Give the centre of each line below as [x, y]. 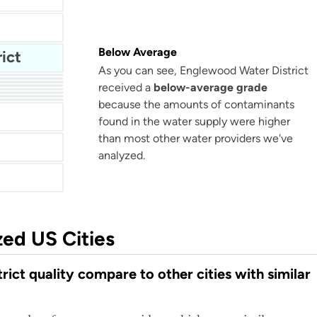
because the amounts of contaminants [196, 104]
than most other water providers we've [196, 138]
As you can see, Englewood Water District [203, 70]
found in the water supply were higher [194, 121]
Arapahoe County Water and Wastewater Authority [41, 112]
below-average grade [211, 87]
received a [126, 87]
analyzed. [122, 155]
